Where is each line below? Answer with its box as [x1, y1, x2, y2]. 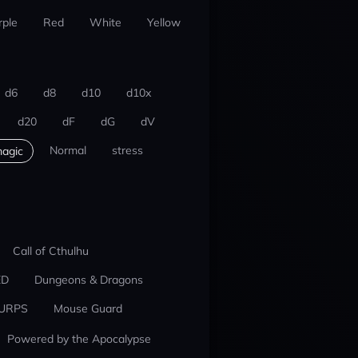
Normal [49, 143, 86, 157]
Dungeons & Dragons [34, 272, 143, 287]
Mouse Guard [53, 301, 122, 316]
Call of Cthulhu [12, 244, 89, 258]
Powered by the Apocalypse [6, 332, 151, 346]
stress [111, 143, 143, 157]
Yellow [146, 15, 181, 30]
